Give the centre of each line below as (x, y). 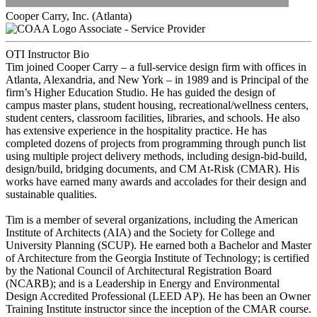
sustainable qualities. (51, 194)
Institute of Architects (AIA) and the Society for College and (140, 232)
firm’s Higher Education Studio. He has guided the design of (140, 92)
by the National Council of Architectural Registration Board (139, 270)
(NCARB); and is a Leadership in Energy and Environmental (143, 283)
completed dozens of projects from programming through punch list (156, 143)
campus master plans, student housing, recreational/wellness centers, (157, 105)
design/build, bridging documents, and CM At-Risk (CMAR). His (152, 168)
